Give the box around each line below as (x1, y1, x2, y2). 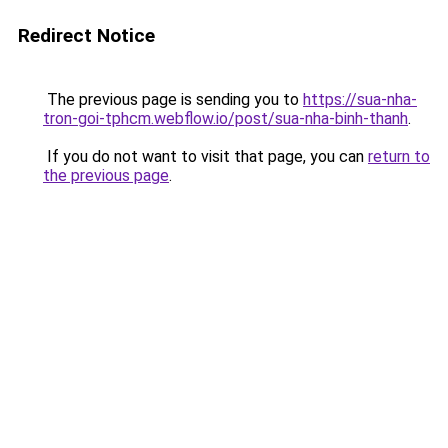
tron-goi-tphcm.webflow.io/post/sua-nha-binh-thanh (43, 109, 408, 128)
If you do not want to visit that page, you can (43, 147, 368, 166)
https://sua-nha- (303, 90, 417, 109)
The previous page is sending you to (43, 90, 303, 109)
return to (368, 147, 430, 166)
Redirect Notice (18, 24, 155, 47)
